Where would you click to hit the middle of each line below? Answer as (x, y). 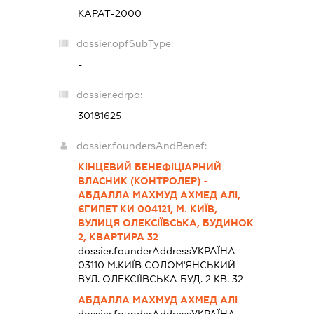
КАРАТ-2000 (110, 13)
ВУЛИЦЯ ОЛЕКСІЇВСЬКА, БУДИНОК (166, 223)
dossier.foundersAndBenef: (142, 145)
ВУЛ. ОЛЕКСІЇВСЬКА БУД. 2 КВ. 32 (161, 279)
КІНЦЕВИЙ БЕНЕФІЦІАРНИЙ (150, 166)
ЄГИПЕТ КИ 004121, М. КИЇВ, (148, 209)
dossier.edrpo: (110, 94)
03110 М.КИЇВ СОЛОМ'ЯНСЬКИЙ (157, 265)
